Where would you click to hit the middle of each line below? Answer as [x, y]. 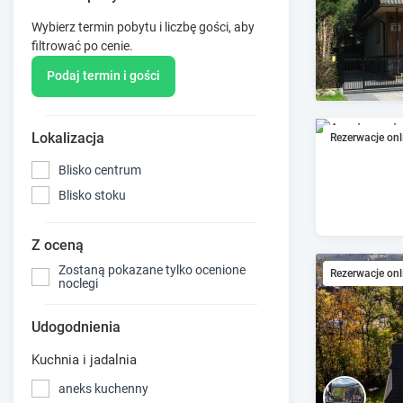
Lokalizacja [68, 139]
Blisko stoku [92, 195]
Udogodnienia [76, 327]
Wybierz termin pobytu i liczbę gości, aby [143, 27]
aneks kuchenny [103, 388]
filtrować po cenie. [82, 45]
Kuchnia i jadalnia [84, 360]
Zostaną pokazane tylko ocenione [152, 270]
